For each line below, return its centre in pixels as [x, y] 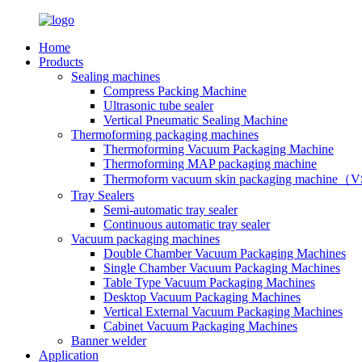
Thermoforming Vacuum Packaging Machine [219, 149]
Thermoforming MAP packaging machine [210, 164]
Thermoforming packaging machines [165, 135]
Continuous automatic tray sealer [187, 224]
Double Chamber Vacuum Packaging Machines [225, 253]
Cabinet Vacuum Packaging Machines [200, 326]
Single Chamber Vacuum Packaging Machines [222, 268]
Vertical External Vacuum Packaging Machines [223, 311]
